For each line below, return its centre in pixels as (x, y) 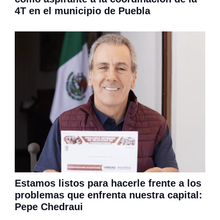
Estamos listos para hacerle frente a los (108, 183)
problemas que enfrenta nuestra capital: (109, 195)
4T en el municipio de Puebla (82, 11)
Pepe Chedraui (49, 207)
